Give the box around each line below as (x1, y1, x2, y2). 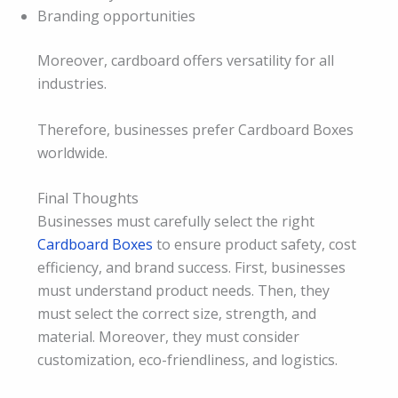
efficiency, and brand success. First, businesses (37, 258, 346, 278)
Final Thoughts (37, 188, 139, 209)
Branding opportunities (37, 5, 195, 26)
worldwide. (37, 142, 107, 163)
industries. (37, 73, 107, 93)
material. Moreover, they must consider (37, 327, 299, 347)
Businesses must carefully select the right (37, 211, 314, 232)
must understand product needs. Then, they (37, 281, 330, 301)
